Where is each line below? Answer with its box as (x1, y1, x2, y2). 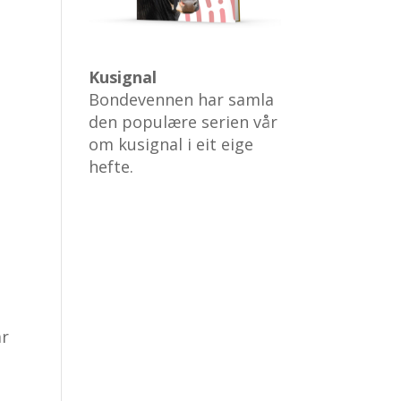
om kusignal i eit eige (88, 133, 253, 156)
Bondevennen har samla (88, 89, 274, 111)
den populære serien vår (88, 111, 277, 133)
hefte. (88, 156, 133, 178)
